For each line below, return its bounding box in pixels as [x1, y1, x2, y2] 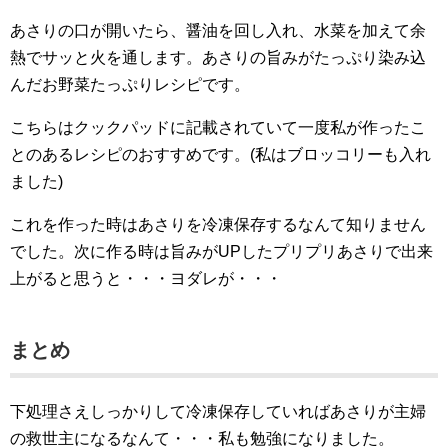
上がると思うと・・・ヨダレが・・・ [10, 270, 282, 287]
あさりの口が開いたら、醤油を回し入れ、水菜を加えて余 [10, 22, 426, 39]
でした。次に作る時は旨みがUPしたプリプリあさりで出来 [10, 243, 433, 260]
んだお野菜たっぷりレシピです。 [10, 76, 250, 93]
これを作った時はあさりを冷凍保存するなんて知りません [10, 216, 426, 233]
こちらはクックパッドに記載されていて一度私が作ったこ [10, 119, 426, 136]
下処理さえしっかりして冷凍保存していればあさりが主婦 [10, 403, 426, 420]
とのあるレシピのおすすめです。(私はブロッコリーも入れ [10, 146, 431, 163]
